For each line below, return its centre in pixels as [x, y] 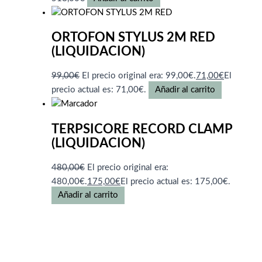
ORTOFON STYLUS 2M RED [133, 38]
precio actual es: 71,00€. [99, 90]
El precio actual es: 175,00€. [175, 181]
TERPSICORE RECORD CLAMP [142, 129]
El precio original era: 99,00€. [139, 76]
